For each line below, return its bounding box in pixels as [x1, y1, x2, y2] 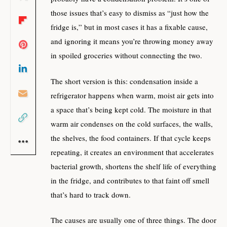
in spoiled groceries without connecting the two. [51, 50, 202, 61]
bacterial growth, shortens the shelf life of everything [51, 161, 216, 171]
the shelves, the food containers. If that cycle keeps [51, 132, 211, 143]
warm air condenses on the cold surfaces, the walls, [51, 118, 213, 129]
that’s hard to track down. [51, 189, 131, 200]
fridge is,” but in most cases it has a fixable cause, [51, 22, 208, 32]
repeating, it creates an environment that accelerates [51, 146, 214, 157]
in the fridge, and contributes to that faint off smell [51, 175, 209, 185]
